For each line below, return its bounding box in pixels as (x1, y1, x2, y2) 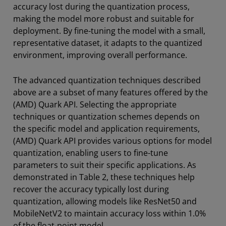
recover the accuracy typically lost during (13, 183, 169, 195)
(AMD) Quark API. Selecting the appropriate (13, 98, 177, 110)
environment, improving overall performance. (13, 49, 187, 61)
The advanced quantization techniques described (13, 74, 201, 86)
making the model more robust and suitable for (13, 13, 194, 24)
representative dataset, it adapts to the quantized (13, 37, 202, 48)
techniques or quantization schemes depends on (13, 110, 200, 122)
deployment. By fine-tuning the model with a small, (13, 25, 205, 36)
